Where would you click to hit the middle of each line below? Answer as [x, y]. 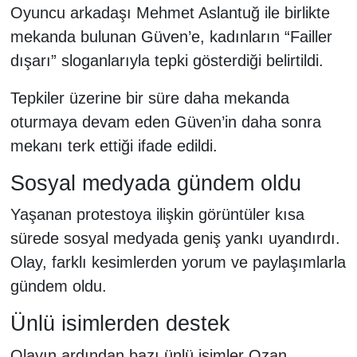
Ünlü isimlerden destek [120, 324]
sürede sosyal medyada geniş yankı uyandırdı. [175, 239]
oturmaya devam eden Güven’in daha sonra [165, 122]
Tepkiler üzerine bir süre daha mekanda [149, 98]
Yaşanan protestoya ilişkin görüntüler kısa [157, 215]
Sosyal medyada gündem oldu [155, 183]
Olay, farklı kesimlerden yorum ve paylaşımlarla [178, 263]
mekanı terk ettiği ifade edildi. [114, 145]
